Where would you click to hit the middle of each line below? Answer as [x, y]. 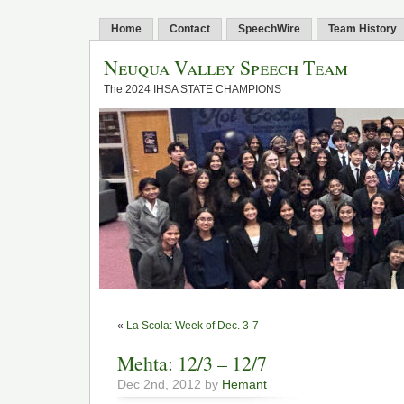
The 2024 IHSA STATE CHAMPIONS [193, 89]
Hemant [244, 384]
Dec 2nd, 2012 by [170, 384]
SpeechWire [269, 29]
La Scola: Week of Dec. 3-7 [193, 326]
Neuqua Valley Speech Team [226, 67]
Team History [363, 29]
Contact [190, 29]
